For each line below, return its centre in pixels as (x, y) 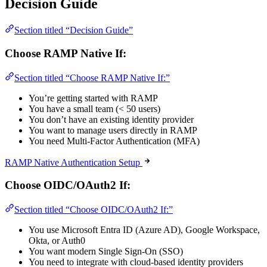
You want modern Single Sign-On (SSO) (106, 252)
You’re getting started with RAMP (93, 98)
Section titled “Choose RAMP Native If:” (92, 77)
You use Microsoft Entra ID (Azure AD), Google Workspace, (144, 230)
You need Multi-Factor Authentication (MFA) (114, 141)
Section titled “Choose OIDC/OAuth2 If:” (94, 210)
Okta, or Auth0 (57, 241)
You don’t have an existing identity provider (111, 119)
